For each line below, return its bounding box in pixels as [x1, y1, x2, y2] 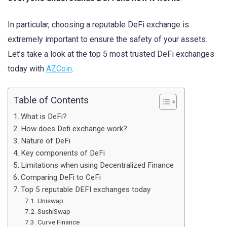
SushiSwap [37, 207, 70, 216]
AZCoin [46, 64, 72, 74]
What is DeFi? [21, 112, 67, 122]
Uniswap [37, 197, 63, 205]
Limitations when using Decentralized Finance [21, 161, 174, 170]
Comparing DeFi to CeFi [21, 173, 101, 182]
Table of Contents [13, 94, 89, 106]
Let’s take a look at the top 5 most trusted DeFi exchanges [8, 49, 214, 59]
